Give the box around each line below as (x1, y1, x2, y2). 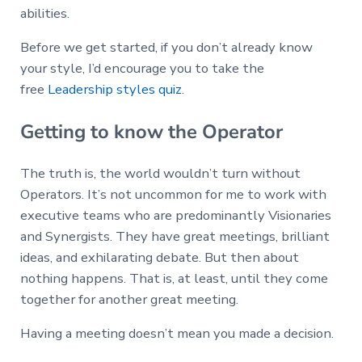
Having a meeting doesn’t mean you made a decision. (19, 323, 334, 343)
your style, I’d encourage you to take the (19, 59, 264, 78)
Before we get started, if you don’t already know (19, 38, 313, 57)
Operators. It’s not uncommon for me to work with (19, 184, 326, 204)
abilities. (19, 4, 69, 23)
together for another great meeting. (19, 289, 242, 309)
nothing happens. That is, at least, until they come (19, 268, 328, 288)
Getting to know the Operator (19, 119, 283, 145)
